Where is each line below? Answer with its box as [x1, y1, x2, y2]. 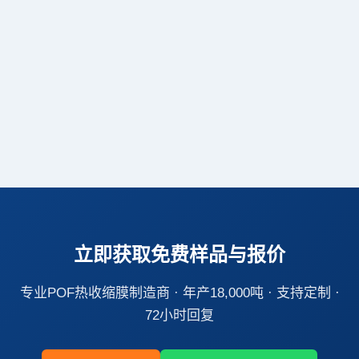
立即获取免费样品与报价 [74, 244, 285, 265]
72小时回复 [145, 308, 214, 323]
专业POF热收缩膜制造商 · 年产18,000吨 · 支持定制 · [19, 285, 340, 301]
